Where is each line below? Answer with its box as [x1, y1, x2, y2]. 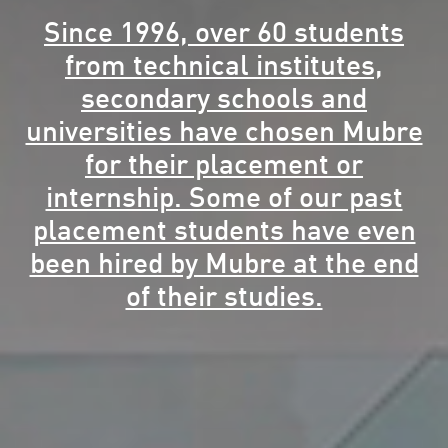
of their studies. [125, 282, 323, 312]
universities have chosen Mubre [25, 117, 423, 147]
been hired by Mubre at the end [29, 249, 419, 279]
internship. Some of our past [45, 183, 403, 213]
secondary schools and [81, 84, 367, 114]
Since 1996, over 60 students [44, 18, 404, 48]
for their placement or [85, 150, 363, 180]
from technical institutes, [65, 51, 383, 81]
